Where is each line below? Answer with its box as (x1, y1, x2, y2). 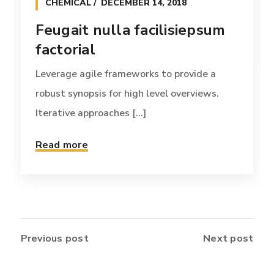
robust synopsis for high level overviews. (35, 87, 219, 101)
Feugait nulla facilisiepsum (35, 20, 226, 40)
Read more (35, 138, 88, 152)
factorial (35, 40, 95, 60)
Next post (203, 232, 254, 246)
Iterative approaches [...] (35, 106, 146, 120)
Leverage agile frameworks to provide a (35, 67, 216, 81)
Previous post (20, 232, 89, 246)
